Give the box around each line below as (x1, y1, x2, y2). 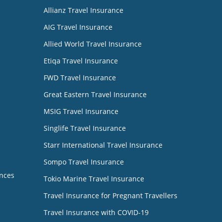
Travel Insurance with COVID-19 (44, 207, 149, 217)
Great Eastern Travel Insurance (44, 89, 147, 99)
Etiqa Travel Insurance (44, 55, 118, 65)
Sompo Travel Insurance (44, 157, 124, 166)
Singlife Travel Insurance (44, 123, 126, 133)
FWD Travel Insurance (44, 72, 116, 82)
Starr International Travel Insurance (44, 140, 163, 150)
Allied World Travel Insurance (44, 39, 142, 49)
